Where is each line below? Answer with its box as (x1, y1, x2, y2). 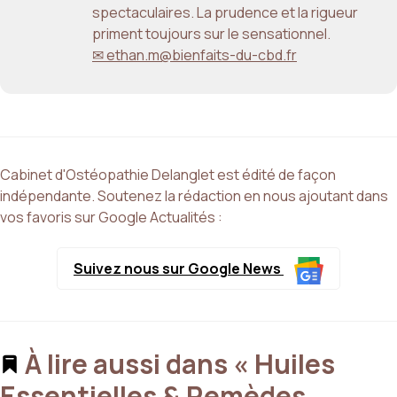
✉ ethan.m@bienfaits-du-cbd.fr (92, 44, 297, 65)
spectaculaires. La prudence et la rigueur (92, 2, 358, 22)
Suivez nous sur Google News (74, 259, 284, 279)
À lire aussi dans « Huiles (19, 345, 335, 382)
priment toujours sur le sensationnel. (92, 23, 331, 43)
